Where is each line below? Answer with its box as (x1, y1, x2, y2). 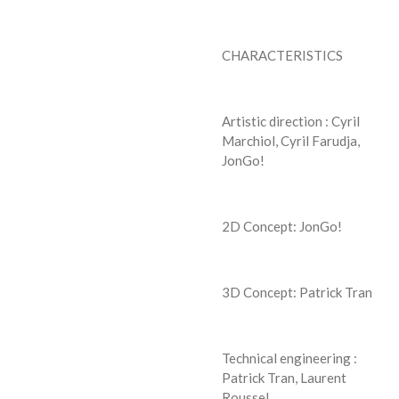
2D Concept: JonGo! (222, 217, 342, 234)
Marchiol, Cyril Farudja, (222, 132, 360, 149)
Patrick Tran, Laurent (222, 369, 346, 386)
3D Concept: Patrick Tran (222, 283, 372, 300)
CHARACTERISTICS (222, 46, 343, 63)
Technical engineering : (222, 349, 357, 366)
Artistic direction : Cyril (222, 112, 360, 129)
